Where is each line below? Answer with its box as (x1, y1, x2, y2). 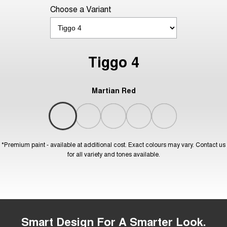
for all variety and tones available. (67, 149, 160, 158)
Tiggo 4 (88, 51, 139, 72)
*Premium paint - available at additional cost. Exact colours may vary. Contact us (2, 139, 225, 148)
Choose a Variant (50, 3, 111, 15)
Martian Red (91, 85, 136, 95)
